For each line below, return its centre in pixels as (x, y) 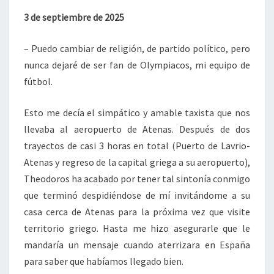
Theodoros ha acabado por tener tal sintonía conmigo (137, 179)
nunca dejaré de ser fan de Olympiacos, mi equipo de (137, 65)
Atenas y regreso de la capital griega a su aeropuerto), (137, 162)
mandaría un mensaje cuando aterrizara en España (137, 245)
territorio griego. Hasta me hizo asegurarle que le (137, 228)
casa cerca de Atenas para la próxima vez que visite (137, 212)
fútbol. (38, 81)
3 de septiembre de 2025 (74, 17)
